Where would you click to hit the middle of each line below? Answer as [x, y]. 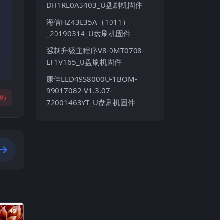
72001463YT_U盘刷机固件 [91, 102]
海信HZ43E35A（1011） [88, 21]
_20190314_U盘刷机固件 [88, 33]
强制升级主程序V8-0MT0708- [95, 50]
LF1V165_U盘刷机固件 [84, 62]
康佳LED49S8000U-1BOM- [92, 78]
